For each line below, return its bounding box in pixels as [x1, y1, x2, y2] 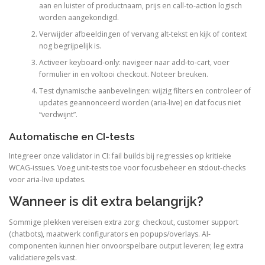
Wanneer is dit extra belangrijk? [9, 193, 203, 209]
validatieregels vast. [9, 253, 77, 263]
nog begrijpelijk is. [38, 40, 101, 51]
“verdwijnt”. [38, 109, 77, 119]
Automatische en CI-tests [9, 131, 135, 143]
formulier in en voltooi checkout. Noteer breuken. [38, 69, 208, 79]
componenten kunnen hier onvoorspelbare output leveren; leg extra [9, 241, 244, 251]
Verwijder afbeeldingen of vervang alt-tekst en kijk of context [38, 28, 247, 39]
